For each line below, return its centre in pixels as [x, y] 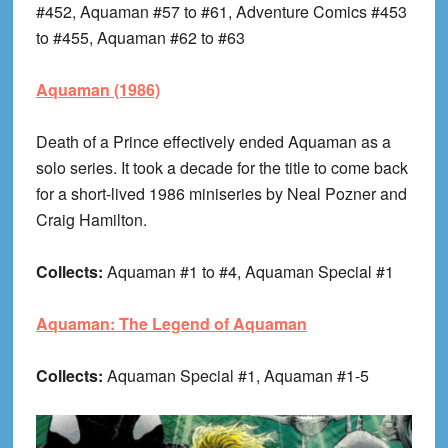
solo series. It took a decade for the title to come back [221, 168]
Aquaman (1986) [97, 90]
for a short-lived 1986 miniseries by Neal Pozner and [221, 194]
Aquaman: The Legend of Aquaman [171, 324]
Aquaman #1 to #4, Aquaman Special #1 [250, 272]
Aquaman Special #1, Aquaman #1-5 [237, 376]
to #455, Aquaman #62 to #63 [140, 38]
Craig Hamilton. [91, 220]
